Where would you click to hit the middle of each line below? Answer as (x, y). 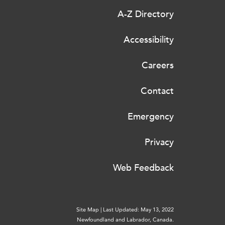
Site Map (88, 210)
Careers (158, 66)
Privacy (159, 142)
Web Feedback (143, 168)
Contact (157, 91)
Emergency (151, 117)
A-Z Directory (146, 14)
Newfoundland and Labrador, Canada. (125, 220)
